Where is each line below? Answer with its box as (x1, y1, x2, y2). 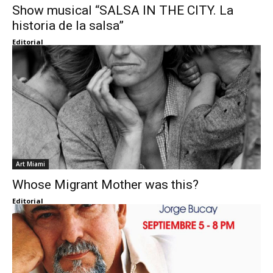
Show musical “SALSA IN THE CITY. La (12, 3, 233, 18)
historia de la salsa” (12, 18, 124, 33)
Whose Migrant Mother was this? (12, 177, 199, 192)
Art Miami (16, 160, 45, 168)
